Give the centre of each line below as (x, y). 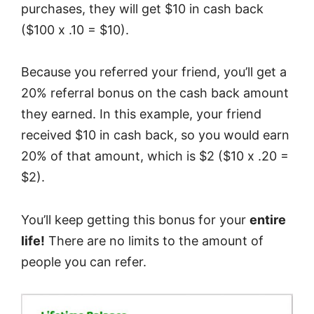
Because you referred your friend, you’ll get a (154, 72)
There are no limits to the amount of (154, 240)
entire (268, 219)
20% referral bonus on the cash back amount (155, 93)
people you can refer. (84, 261)
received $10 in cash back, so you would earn (155, 135)
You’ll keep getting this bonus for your (135, 219)
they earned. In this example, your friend (141, 114)
